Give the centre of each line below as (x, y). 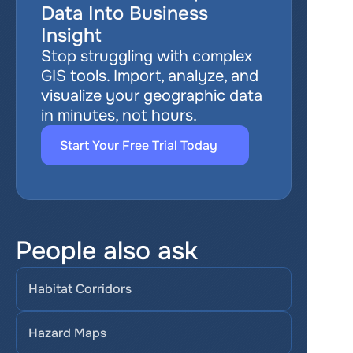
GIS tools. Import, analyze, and (150, 76)
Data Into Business (124, 13)
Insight (71, 35)
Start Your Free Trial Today (139, 145)
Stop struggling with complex (147, 56)
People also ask (107, 251)
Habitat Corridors (80, 289)
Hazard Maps (67, 333)
